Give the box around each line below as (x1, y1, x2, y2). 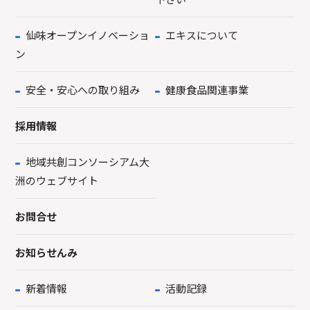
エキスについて (165, 28, 238, 43)
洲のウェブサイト (15, 173, 99, 188)
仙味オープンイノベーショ (25, 28, 149, 43)
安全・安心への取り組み (25, 82, 140, 98)
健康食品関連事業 (165, 82, 248, 98)
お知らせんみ (15, 245, 78, 260)
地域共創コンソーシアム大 (25, 154, 149, 170)
